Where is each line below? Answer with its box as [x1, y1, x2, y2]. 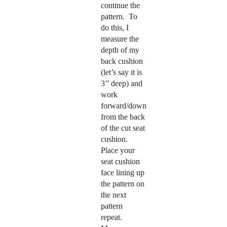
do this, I [100, 23, 129, 32]
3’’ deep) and [100, 79, 142, 88]
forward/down [100, 101, 146, 110]
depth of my [100, 46, 139, 55]
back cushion [100, 57, 143, 66]
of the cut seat [100, 124, 145, 133]
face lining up [100, 168, 144, 177]
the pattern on [100, 179, 144, 188]
